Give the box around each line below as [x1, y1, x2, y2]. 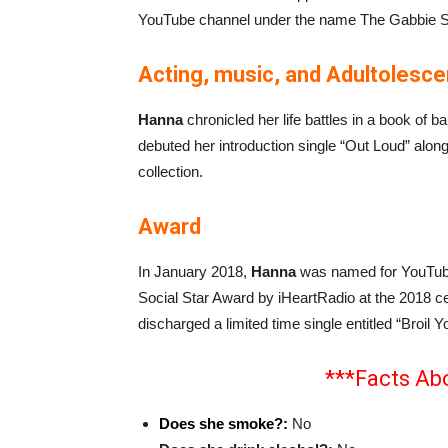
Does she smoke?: [159, 415, 288, 433]
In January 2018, [138, 263, 251, 281]
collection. [138, 163, 203, 181]
